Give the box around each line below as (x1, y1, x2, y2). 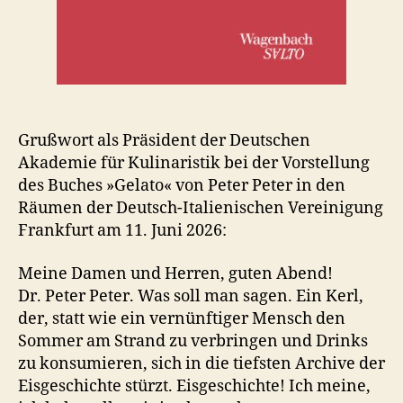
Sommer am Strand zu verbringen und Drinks (18, 330, 368, 352)
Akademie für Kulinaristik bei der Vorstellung (18, 153, 370, 174)
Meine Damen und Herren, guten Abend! (18, 263, 333, 284)
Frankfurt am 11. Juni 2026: (18, 220, 227, 241)
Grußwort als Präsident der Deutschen (18, 130, 310, 151)
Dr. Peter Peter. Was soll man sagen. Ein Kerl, (18, 285, 363, 307)
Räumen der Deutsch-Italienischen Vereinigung (18, 198, 383, 219)
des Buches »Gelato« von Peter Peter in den (18, 175, 345, 196)
